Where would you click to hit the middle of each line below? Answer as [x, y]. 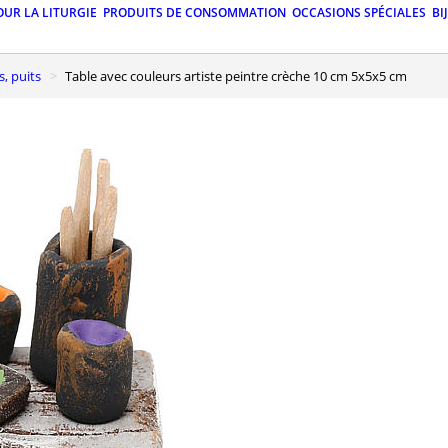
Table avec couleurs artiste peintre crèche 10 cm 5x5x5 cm [239, 75]
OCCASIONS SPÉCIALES [359, 13]
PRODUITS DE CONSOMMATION [194, 13]
